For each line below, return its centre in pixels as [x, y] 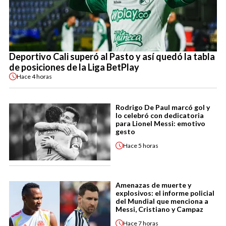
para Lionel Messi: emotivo [160, 124]
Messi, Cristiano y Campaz [159, 209]
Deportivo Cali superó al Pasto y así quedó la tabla [112, 57]
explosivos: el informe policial [165, 193]
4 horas [42, 76]
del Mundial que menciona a [162, 201]
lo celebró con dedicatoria [160, 116]
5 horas [148, 145]
